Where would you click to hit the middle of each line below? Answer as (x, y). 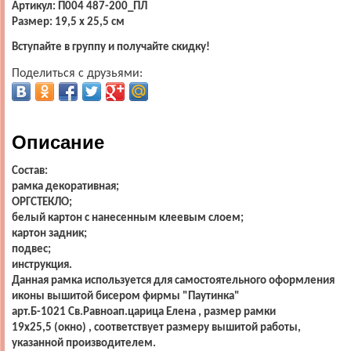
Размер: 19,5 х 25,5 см (68, 22)
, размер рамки (237, 312)
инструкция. (42, 265)
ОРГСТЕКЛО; (42, 202)
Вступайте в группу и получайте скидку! (111, 47)
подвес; (31, 249)
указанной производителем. (84, 343)
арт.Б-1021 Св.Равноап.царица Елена (104, 312)
